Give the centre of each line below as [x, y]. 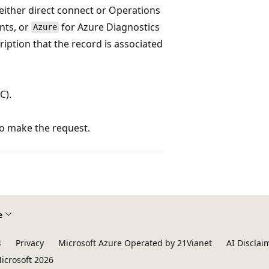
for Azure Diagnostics [109, 27]
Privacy [30, 243]
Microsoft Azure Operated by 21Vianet [135, 243]
